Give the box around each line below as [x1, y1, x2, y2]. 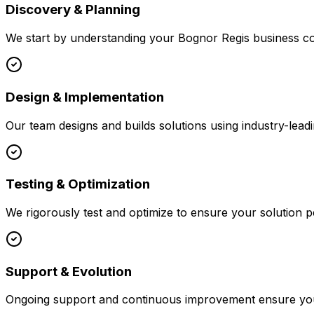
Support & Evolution [6, 263, 132, 280]
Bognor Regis [178, 31, 250, 46]
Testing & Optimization [6, 176, 150, 193]
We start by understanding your [6, 31, 178, 46]
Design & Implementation [6, 88, 164, 105]
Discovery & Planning [6, 1, 140, 18]
